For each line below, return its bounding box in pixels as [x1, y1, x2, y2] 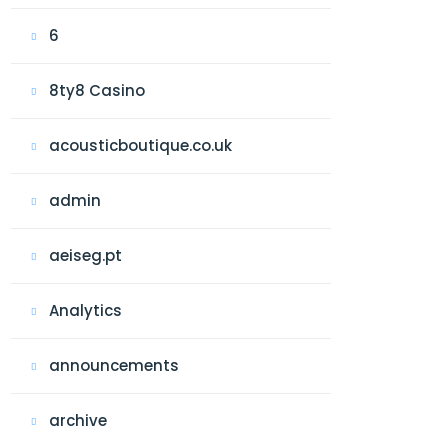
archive [49, 410, 107, 432]
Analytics [49, 300, 122, 322]
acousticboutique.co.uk [49, 135, 232, 157]
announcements [49, 355, 179, 377]
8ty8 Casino [49, 80, 145, 102]
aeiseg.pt [49, 245, 122, 267]
